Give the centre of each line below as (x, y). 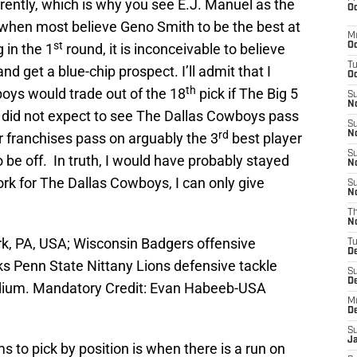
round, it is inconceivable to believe (174, 49)
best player (265, 139)
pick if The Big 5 (247, 94)
